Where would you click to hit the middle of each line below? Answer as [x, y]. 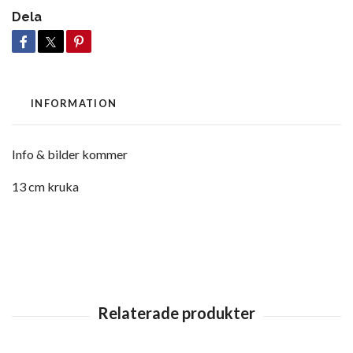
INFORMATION [74, 103]
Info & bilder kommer [70, 154]
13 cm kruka [45, 186]
